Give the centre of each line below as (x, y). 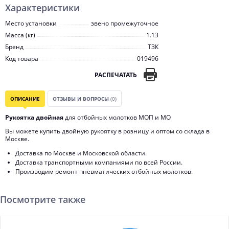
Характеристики (42, 8)
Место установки (31, 23)
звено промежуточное (125, 23)
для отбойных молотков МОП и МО (117, 117)
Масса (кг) (20, 35)
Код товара (22, 59)
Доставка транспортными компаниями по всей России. (99, 162)
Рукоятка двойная (34, 117)
